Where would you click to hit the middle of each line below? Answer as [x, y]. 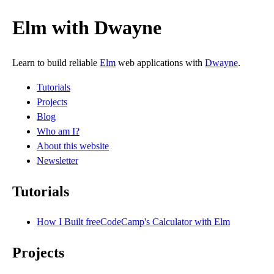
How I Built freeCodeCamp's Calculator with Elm [133, 221]
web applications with [160, 62]
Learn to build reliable [56, 62]
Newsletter [57, 160]
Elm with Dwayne [87, 28]
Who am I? [58, 131]
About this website [73, 146]
